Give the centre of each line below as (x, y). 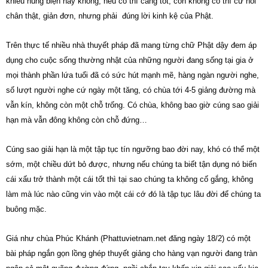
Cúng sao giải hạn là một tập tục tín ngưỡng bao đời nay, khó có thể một (133, 149)
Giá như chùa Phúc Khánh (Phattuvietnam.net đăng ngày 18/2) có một (128, 238)
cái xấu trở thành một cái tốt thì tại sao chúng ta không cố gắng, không (130, 179)
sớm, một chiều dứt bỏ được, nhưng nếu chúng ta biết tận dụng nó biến (131, 164)
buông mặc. (26, 209)
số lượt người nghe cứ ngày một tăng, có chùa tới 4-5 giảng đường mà (132, 90)
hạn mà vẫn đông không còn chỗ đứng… (77, 120)
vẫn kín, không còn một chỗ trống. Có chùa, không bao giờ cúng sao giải (133, 105)
